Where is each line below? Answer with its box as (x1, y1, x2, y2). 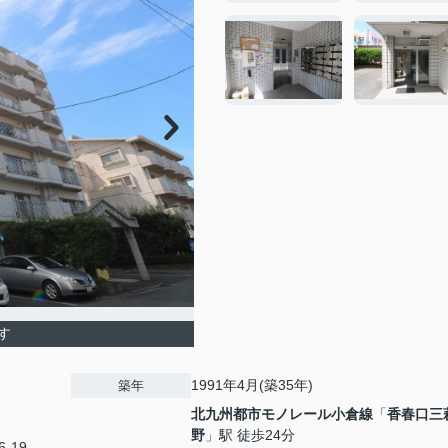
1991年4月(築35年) (191, 377, 313, 393)
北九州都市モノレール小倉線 (191, 406, 373, 422)
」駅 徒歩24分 (205, 427, 295, 443)
